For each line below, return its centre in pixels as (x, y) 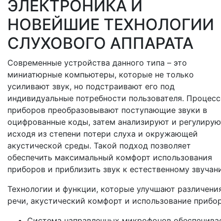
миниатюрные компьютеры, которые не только (101, 75)
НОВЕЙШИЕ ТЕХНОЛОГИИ (111, 25)
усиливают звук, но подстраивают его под (91, 87)
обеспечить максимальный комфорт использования (110, 158)
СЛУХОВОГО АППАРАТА (100, 43)
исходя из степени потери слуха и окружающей (103, 134)
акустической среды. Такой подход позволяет (99, 146)
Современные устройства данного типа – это (97, 63)
